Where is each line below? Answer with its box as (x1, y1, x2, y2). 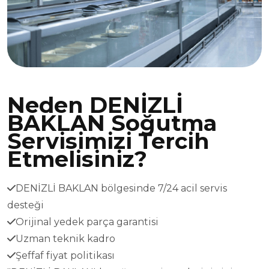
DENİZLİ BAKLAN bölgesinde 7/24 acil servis (16, 182, 227, 194)
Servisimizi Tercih (7, 127, 210, 154)
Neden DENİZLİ (7, 91, 183, 118)
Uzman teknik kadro (16, 232, 115, 244)
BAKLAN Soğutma (7, 109, 217, 136)
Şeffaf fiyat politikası (16, 249, 115, 261)
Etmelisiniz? (7, 145, 147, 172)
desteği (7, 199, 44, 211)
